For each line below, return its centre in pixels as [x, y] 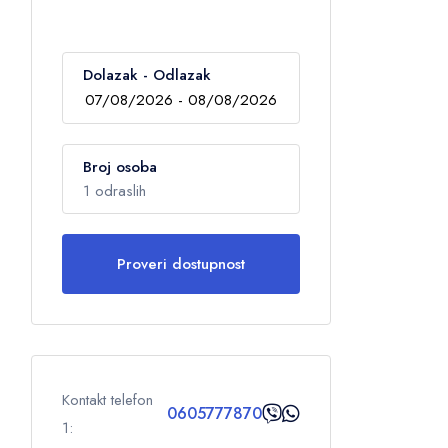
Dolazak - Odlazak [147, 75]
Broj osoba [120, 167]
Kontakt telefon [107, 400]
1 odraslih [114, 191]
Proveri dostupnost [180, 264]
